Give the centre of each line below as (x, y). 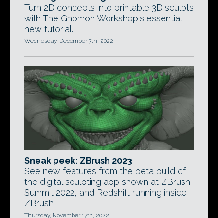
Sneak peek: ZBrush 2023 (78, 160)
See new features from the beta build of (105, 171)
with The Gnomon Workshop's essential (103, 18)
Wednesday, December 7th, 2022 (69, 41)
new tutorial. (49, 29)
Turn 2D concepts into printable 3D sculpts (109, 8)
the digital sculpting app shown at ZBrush (107, 182)
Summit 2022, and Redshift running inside (106, 192)
